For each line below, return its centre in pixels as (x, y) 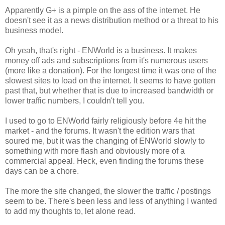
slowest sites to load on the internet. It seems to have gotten (110, 80)
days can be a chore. (42, 171)
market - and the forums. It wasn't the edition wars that (100, 131)
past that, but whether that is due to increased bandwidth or (109, 90)
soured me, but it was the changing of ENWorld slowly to (105, 141)
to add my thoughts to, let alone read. (70, 211)
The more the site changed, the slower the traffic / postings (108, 191)
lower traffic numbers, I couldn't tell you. (75, 100)
